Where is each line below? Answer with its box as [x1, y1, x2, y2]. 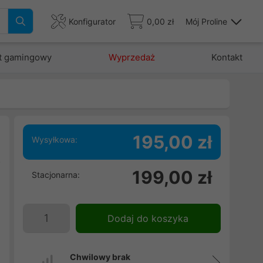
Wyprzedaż [108, 52, 155, 63]
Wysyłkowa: [31, 134, 77, 144]
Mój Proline [186, 16, 227, 26]
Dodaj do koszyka [107, 213, 189, 224]
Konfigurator [69, 16, 116, 26]
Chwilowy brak [69, 252, 130, 262]
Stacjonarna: [31, 170, 80, 180]
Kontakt [211, 52, 242, 63]
